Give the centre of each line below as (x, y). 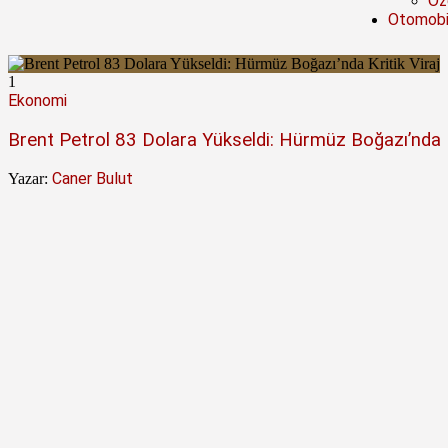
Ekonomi (37, 100)
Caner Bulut (92, 179)
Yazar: (28, 179)
